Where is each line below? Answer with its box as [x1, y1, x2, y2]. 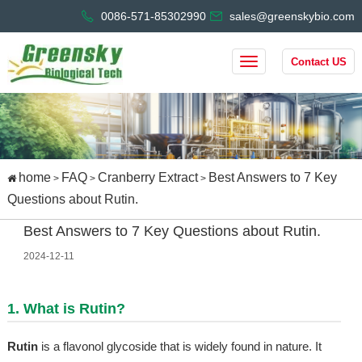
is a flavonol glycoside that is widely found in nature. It [37, 339, 322, 354]
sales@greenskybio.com [229, 10, 356, 23]
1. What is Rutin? [6, 301, 125, 318]
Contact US [290, 56, 347, 68]
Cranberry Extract [97, 170, 198, 185]
